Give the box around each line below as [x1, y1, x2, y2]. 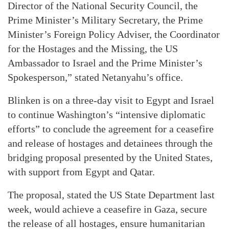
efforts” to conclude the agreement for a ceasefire [8, 123, 214, 134]
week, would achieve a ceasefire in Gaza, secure [8, 203, 207, 215]
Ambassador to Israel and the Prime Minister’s [8, 57, 202, 68]
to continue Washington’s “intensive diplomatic [8, 109, 205, 120]
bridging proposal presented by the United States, [8, 152, 213, 163]
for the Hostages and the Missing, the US [8, 43, 178, 54]
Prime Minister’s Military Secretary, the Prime [8, 14, 203, 26]
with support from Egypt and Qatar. [8, 166, 155, 177]
